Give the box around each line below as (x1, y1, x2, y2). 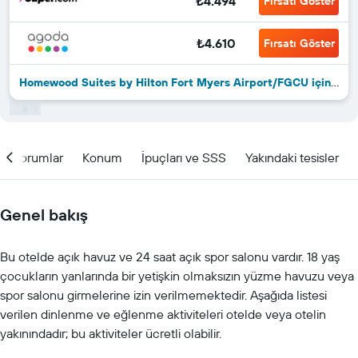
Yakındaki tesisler (245, 149, 339, 165)
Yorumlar (14, 149, 63, 165)
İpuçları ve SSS (141, 149, 226, 165)
